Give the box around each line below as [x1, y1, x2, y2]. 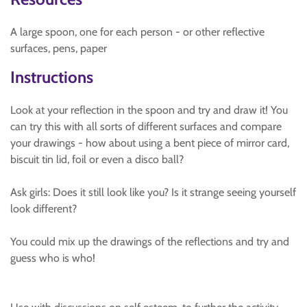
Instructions [10, 67, 93, 87]
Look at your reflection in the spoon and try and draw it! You [10, 103, 288, 116]
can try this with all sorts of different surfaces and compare [10, 120, 282, 133]
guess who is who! [10, 251, 95, 265]
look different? [10, 202, 77, 215]
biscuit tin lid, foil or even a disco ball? [10, 153, 184, 166]
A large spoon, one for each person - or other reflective [10, 25, 265, 38]
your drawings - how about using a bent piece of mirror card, [10, 136, 289, 149]
